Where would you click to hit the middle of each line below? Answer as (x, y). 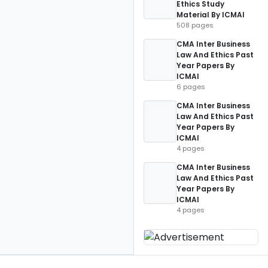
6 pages (191, 87)
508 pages (195, 25)
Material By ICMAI (211, 15)
